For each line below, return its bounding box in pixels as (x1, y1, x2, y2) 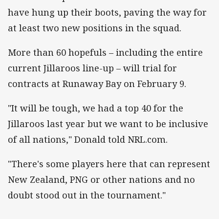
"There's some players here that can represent (8, 158, 210, 170)
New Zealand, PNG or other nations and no (8, 174, 195, 186)
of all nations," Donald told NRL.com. (8, 133, 168, 146)
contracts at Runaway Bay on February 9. (8, 77, 186, 89)
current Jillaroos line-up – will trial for (8, 62, 177, 74)
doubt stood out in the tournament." (8, 189, 166, 201)
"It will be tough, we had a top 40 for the (8, 102, 183, 114)
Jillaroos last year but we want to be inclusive (8, 118, 208, 130)
